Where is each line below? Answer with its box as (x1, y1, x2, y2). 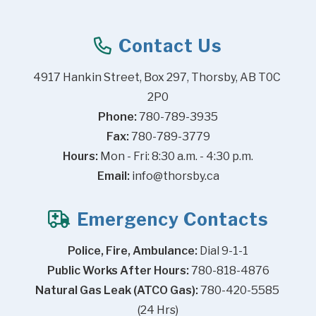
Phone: (98, 109, 137, 123)
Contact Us (114, 35, 222, 56)
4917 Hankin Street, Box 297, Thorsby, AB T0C (33, 70, 281, 84)
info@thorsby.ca (131, 169, 219, 183)
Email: (97, 169, 130, 183)
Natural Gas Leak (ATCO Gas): (35, 283, 198, 297)
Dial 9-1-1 (197, 243, 248, 257)
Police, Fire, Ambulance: (68, 243, 197, 257)
